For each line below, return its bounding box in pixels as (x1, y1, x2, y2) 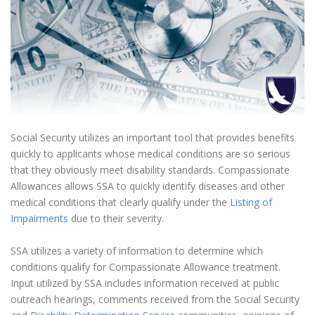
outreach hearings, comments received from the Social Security (11, 292, 300, 307)
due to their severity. (68, 212, 164, 226)
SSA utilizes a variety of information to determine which (11, 244, 263, 258)
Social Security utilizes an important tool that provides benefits (11, 131, 295, 145)
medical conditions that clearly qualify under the (11, 195, 230, 210)
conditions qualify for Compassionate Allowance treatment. (11, 260, 281, 274)
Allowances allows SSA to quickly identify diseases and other (11, 179, 285, 193)
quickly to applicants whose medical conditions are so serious (11, 147, 290, 161)
